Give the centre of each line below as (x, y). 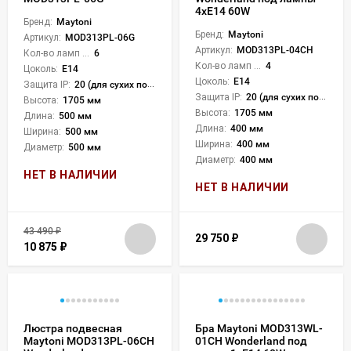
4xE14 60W (223, 11)
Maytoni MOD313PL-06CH (89, 340)
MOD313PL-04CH (275, 50)
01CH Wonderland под (251, 340)
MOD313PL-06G (100, 37)
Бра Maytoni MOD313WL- (259, 328)
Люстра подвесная (73, 328)
